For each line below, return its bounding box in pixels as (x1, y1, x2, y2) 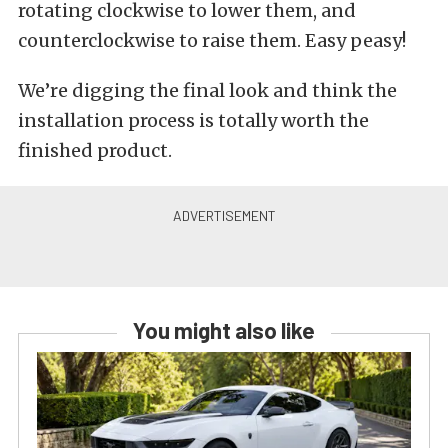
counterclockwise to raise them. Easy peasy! (18, 29, 406, 53)
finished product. (18, 139, 172, 163)
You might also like (133, 317, 315, 344)
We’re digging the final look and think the (18, 79, 397, 103)
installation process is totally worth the (18, 109, 369, 133)
